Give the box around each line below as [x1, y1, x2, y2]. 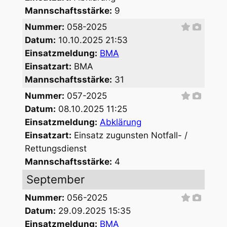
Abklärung [99, 117, 141, 127]
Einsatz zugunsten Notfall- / [71, 130, 187, 140]
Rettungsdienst [24, 143, 87, 154]
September [26, 172, 85, 186]
